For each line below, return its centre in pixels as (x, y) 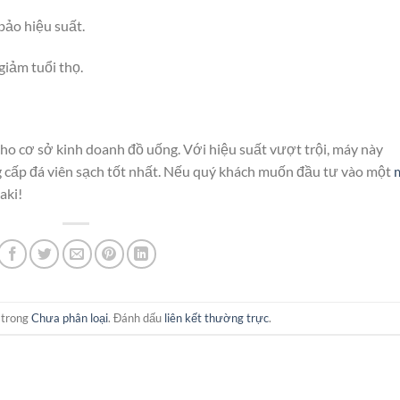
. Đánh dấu (137, 317)
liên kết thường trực (217, 317)
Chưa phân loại (70, 317)
